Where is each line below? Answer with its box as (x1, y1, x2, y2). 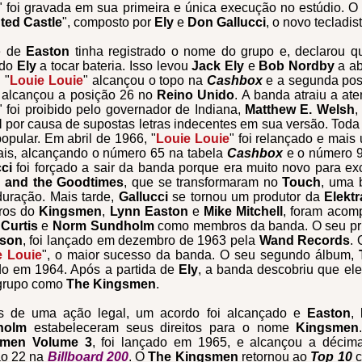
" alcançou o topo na (83, 74, 207, 87)
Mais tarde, (49, 190, 119, 204)
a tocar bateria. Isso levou (40, 59, 192, 73)
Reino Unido (157, 88, 235, 102)
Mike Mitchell (204, 204, 284, 218)
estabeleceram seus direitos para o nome (27, 321, 297, 335)
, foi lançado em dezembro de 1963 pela (22, 234, 259, 247)
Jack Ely (192, 59, 248, 73)
